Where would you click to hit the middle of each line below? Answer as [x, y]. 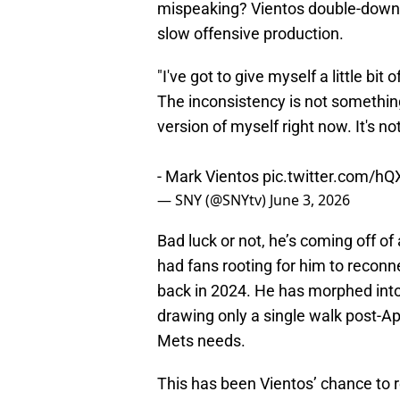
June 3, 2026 [310, 200]
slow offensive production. [250, 34]
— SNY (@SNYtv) [213, 200]
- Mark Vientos [210, 177]
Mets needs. [201, 341]
